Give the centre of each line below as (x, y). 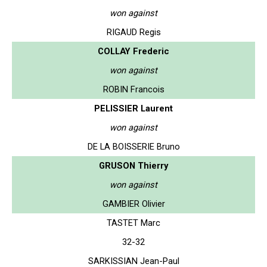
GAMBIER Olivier (133, 204)
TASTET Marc (133, 223)
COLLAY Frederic (133, 51)
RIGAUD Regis (133, 32)
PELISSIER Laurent (133, 108)
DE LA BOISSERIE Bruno (133, 146)
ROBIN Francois (133, 89)
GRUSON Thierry (133, 165)
